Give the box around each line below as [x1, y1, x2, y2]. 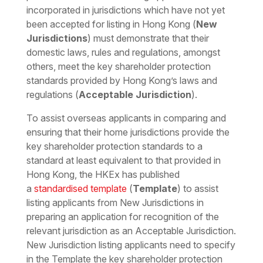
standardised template [33, 183, 127, 195]
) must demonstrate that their [87, 32, 209, 45]
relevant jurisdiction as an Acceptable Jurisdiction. [26, 225, 236, 237]
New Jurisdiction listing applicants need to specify [26, 239, 235, 251]
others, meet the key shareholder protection [26, 60, 211, 73]
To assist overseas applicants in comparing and [26, 112, 226, 124]
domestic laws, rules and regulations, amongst [26, 46, 220, 59]
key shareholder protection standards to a [26, 140, 203, 153]
